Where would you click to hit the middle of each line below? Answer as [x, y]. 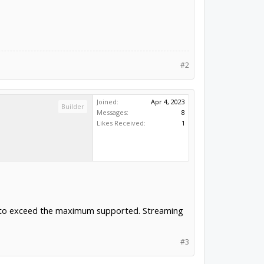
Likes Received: [121, 123]
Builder [73, 106]
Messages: [113, 112]
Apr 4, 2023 [168, 101]
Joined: [108, 101]
